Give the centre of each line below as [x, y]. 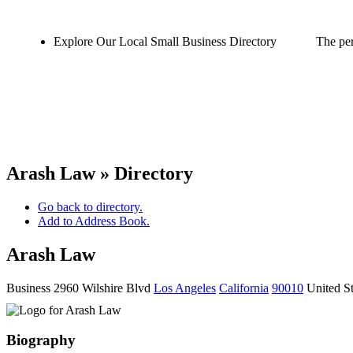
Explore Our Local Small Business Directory [165, 41]
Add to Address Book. [94, 221]
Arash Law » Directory [100, 173]
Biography [41, 340]
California [244, 288]
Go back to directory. [90, 206]
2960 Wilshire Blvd [102, 288]
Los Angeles [185, 288]
